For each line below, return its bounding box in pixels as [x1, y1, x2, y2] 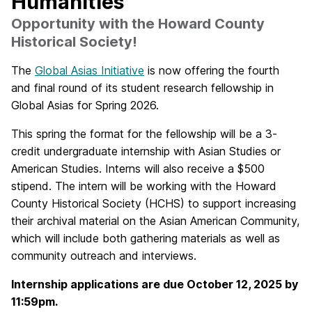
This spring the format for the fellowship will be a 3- [11, 127, 277, 141]
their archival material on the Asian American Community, [11, 214, 299, 228]
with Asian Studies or [170, 144, 281, 158]
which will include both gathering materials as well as [11, 231, 280, 245]
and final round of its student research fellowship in [11, 81, 274, 95]
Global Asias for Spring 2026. [11, 98, 162, 112]
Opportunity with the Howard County [11, 15, 265, 32]
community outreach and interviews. [11, 249, 200, 263]
